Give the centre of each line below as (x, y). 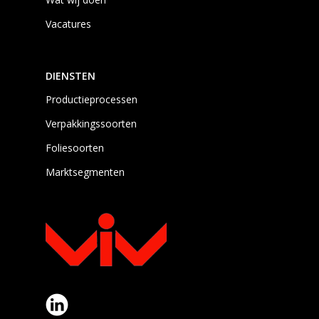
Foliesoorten (75, 147)
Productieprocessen (91, 99)
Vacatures (68, 23)
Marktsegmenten (85, 172)
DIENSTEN (70, 75)
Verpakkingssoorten (91, 123)
